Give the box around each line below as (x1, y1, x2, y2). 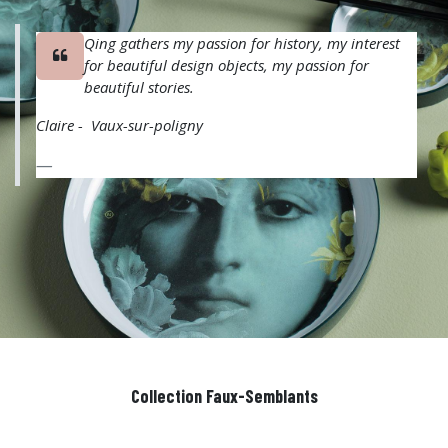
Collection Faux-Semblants (130, 385, 318, 408)
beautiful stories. (84, 77, 194, 98)
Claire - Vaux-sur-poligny (36, 115, 203, 136)
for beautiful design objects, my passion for (84, 55, 369, 76)
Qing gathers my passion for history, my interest (84, 33, 400, 54)
